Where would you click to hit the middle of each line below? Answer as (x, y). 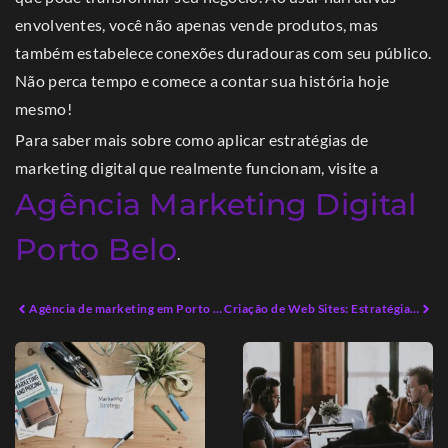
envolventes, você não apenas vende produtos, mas (197, 25)
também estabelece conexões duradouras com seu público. (223, 53)
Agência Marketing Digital (216, 205)
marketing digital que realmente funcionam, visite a (197, 168)
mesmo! (43, 109)
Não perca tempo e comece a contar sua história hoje (202, 81)
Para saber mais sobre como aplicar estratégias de (192, 140)
